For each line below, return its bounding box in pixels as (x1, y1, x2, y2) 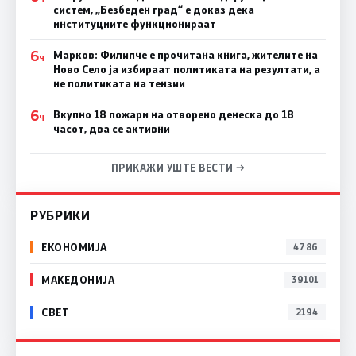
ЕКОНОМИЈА (41, 240, 107, 254)
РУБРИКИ (30, 206, 91, 223)
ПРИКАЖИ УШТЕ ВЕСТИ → (110, 161, 246, 174)
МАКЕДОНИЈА (41, 273, 115, 287)
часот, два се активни (52, 121, 170, 136)
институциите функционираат (52, 16, 216, 31)
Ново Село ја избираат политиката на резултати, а (52, 61, 320, 76)
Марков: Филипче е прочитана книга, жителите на (52, 47, 318, 62)
